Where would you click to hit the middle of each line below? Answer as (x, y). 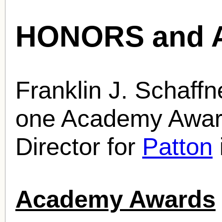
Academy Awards (115, 199)
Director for (79, 146)
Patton (177, 146)
